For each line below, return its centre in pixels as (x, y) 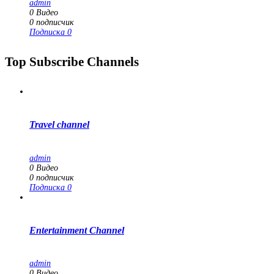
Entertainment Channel (77, 230)
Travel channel (59, 125)
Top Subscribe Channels (72, 62)
